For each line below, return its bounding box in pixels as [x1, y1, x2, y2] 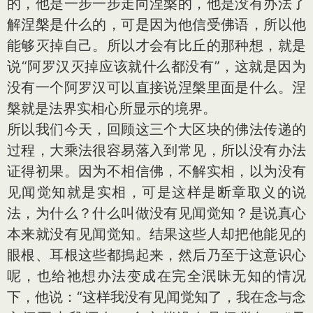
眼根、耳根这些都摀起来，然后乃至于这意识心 [7, 247, 306, 263]
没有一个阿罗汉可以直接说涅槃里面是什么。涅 [7, 79, 306, 96]
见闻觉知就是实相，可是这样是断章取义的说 [7, 184, 306, 201]
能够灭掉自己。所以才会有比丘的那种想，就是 [7, 37, 306, 54]
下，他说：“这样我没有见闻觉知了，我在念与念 [7, 289, 306, 305]
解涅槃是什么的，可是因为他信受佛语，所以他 [7, 16, 306, 33]
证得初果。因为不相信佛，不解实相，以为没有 [7, 163, 306, 180]
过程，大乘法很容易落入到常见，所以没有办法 [7, 142, 306, 159]
